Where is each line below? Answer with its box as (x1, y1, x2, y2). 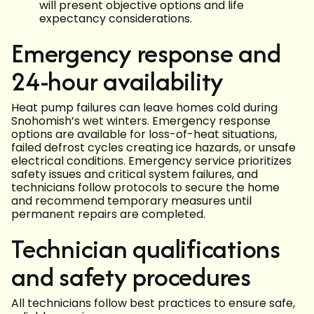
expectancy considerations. (39, 11, 192, 27)
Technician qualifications (11, 230, 281, 268)
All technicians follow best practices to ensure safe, (11, 295, 295, 312)
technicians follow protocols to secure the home (11, 179, 280, 196)
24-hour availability (11, 62, 224, 100)
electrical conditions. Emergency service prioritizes (11, 153, 292, 170)
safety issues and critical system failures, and (11, 166, 258, 183)
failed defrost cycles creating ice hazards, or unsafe (11, 139, 296, 156)
